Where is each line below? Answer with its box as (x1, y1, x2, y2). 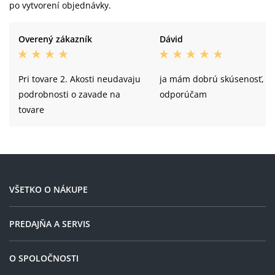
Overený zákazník (18, 33, 92, 45)
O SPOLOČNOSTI (9, 252, 79, 264)
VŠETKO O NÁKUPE (9, 184, 88, 195)
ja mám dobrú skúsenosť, (160, 73, 264, 85)
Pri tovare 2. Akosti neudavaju (18, 73, 141, 85)
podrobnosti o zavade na (18, 88, 120, 100)
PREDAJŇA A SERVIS (9, 218, 90, 230)
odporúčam (160, 88, 207, 100)
